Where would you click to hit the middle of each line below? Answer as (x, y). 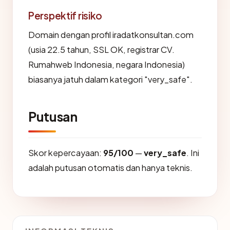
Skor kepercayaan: (66, 153)
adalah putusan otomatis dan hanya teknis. (110, 168)
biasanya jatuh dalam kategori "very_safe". (110, 79)
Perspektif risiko (65, 15)
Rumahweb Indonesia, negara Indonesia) (107, 64)
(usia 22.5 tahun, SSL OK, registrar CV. (101, 50)
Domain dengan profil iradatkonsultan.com (111, 35)
